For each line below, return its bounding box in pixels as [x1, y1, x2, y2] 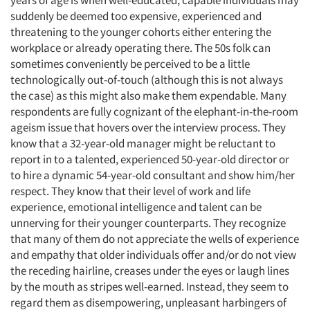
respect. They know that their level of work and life [10, 183, 250, 199]
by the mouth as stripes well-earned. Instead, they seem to [10, 279, 289, 294]
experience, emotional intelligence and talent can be [10, 199, 262, 215]
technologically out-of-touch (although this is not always [10, 72, 283, 87]
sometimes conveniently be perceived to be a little [10, 56, 250, 71]
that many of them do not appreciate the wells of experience [10, 231, 299, 246]
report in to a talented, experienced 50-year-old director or [10, 152, 289, 167]
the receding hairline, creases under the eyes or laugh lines [10, 263, 289, 278]
